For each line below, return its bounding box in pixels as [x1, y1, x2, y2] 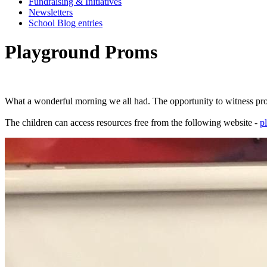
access [68, 117, 94, 128]
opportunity [167, 96, 213, 107]
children [20, 117, 52, 128]
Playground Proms [5, 41, 157, 63]
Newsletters [29, 7, 73, 17]
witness [223, 96, 253, 107]
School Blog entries [29, 17, 103, 28]
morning [73, 96, 107, 107]
